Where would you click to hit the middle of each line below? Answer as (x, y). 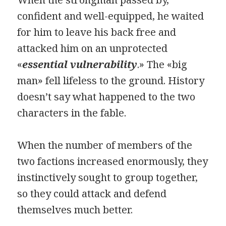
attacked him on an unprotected (93, 48)
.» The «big (162, 64)
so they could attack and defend (92, 193)
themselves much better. (75, 209)
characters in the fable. (72, 112)
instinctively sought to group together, (108, 177)
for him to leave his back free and (97, 32)
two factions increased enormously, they (113, 161)
